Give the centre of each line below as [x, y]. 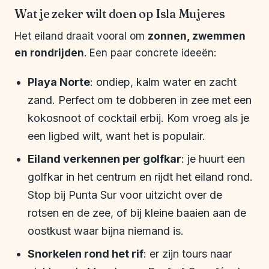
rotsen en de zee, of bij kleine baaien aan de [137, 213]
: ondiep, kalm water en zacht [163, 82]
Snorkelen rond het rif [86, 254]
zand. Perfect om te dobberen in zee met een [140, 100]
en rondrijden [49, 53]
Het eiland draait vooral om [81, 36]
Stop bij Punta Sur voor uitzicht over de [125, 195]
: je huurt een [213, 159]
